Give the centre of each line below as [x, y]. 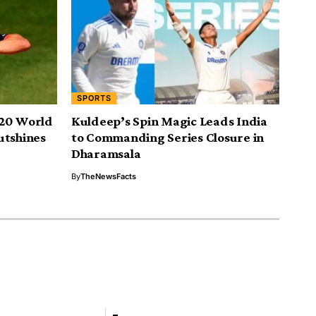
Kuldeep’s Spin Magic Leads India [169, 121]
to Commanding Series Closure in [168, 138]
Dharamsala [106, 154]
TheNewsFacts [108, 177]
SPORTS [94, 98]
